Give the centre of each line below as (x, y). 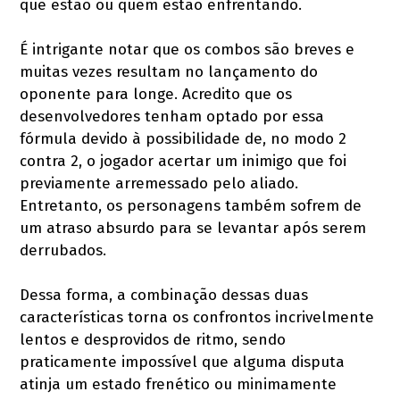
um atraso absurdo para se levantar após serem (193, 229)
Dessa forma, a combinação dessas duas (164, 296)
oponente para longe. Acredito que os (156, 95)
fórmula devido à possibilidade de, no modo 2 (183, 139)
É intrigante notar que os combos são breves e (187, 50)
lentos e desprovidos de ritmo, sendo (153, 340)
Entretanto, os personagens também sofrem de (191, 206)
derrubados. (63, 251)
